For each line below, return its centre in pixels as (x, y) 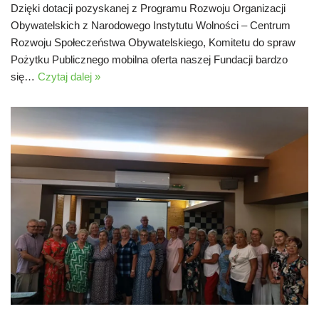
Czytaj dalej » (69, 76)
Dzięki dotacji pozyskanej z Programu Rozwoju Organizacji (148, 8)
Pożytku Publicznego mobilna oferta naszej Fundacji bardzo (149, 59)
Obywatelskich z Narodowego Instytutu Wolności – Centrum (151, 25)
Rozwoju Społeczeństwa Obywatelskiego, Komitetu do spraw (153, 42)
